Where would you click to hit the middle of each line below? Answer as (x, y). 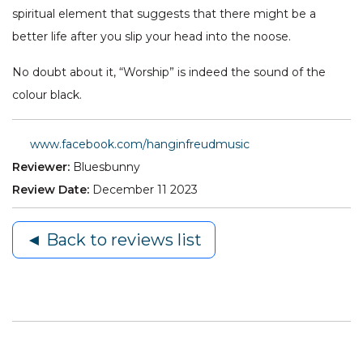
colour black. (47, 95)
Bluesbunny (107, 167)
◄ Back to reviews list (114, 240)
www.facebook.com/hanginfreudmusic (139, 145)
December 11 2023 (145, 190)
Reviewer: (41, 167)
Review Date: (52, 190)
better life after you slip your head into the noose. (152, 37)
